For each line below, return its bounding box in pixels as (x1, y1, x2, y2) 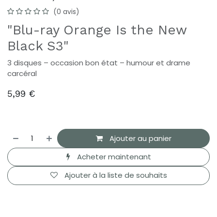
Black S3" (7, 38, 69, 54)
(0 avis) (53, 7, 79, 17)
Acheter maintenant (75, 151, 151, 162)
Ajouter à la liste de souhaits (64, 170, 167, 181)
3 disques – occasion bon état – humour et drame (7, 58, 190, 68)
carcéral (7, 68, 37, 79)
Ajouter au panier (107, 133, 171, 143)
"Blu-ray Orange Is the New (7, 22, 186, 38)
